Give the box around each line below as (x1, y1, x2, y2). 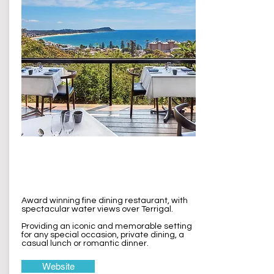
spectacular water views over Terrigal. (21, 205, 175, 213)
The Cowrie (26, 147, 88, 161)
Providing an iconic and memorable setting (21, 222, 192, 231)
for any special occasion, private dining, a (21, 231, 184, 239)
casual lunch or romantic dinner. (21, 239, 149, 248)
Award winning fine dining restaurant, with (21, 196, 188, 205)
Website (42, 261, 75, 272)
